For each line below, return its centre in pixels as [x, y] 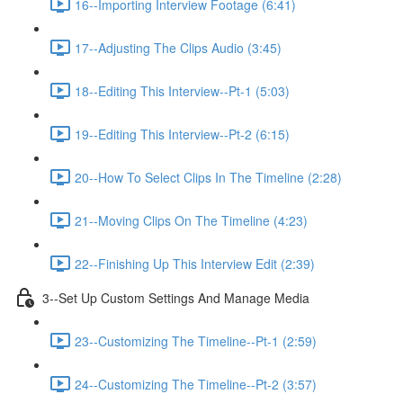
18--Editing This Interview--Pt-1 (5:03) [182, 90]
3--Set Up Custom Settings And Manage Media [176, 297]
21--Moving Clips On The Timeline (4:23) [191, 220]
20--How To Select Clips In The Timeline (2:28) [208, 177]
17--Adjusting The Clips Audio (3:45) [178, 47]
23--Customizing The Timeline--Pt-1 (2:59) [196, 340]
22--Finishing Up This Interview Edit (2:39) [195, 263]
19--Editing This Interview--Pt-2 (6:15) [182, 134]
